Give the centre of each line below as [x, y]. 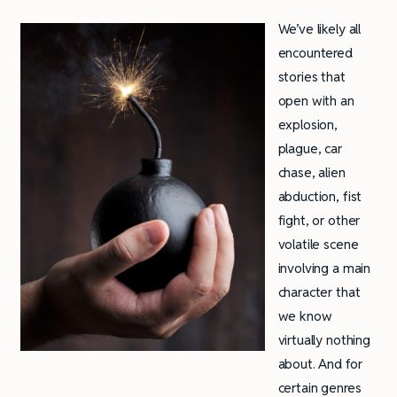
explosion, [307, 124]
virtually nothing [324, 339]
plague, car [310, 148]
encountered [315, 52]
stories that [311, 76]
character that [319, 292]
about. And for [320, 363]
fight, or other [319, 220]
